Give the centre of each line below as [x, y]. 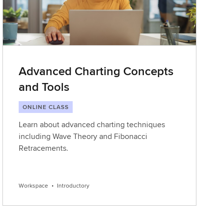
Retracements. [44, 148]
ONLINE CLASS [46, 107]
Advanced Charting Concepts [96, 71]
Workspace [34, 185]
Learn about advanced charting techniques [92, 124]
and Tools [44, 87]
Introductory [73, 185]
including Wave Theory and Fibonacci [83, 136]
